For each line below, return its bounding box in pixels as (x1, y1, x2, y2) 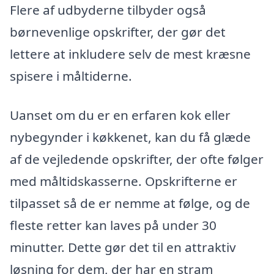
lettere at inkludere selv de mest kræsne (10, 45, 251, 63)
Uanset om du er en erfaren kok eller (10, 106, 231, 124)
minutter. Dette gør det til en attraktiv (10, 238, 236, 256)
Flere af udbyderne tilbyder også (10, 1, 206, 19)
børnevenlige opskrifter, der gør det (10, 23, 226, 41)
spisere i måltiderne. (10, 67, 132, 85)
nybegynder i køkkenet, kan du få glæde (10, 128, 251, 146)
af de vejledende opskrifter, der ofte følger (10, 150, 264, 168)
